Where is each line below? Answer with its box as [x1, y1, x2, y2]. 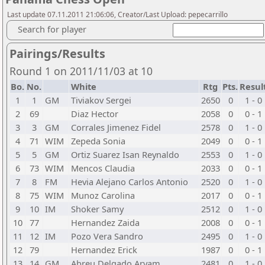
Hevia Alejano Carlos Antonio [71, 176, 188, 188]
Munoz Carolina [71, 189, 135, 201]
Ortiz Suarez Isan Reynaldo [71, 148, 179, 160]
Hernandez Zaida [71, 216, 140, 228]
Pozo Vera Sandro [71, 230, 143, 242]
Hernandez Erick [71, 244, 137, 256]
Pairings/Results [9, 46, 105, 62]
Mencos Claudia [71, 162, 135, 174]
